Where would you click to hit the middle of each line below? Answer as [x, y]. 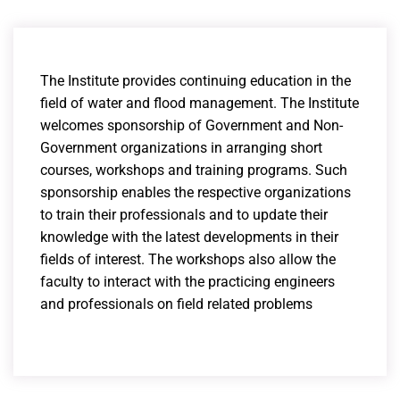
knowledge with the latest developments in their [189, 237]
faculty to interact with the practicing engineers [187, 282]
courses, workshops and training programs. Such [194, 171]
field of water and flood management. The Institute [200, 104]
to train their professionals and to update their [184, 215]
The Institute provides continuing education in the [196, 81]
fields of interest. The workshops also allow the [188, 260]
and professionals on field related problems [176, 304]
